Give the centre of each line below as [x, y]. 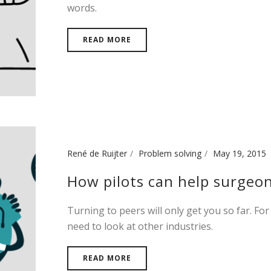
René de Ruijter [97, 153]
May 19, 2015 [240, 153]
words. [82, 8]
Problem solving [170, 153]
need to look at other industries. [140, 226]
